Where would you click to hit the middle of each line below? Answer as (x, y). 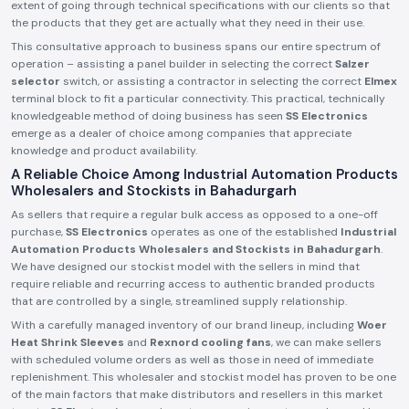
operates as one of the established (244, 232)
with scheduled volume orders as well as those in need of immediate (192, 360)
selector (36, 81)
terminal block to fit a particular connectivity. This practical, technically (198, 99)
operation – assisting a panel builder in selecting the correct (173, 64)
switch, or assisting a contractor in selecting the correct (212, 81)
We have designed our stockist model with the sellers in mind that (185, 267)
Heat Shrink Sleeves (68, 342)
